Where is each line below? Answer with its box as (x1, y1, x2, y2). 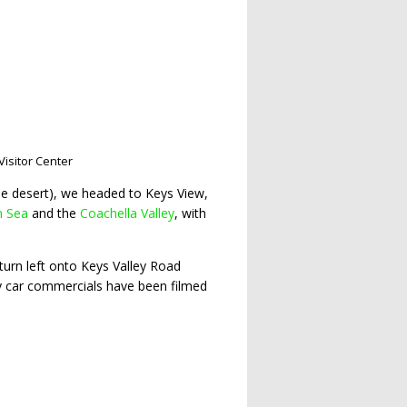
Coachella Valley (80, 203, 174, 222)
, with (174, 203, 206, 222)
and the (28, 203, 80, 222)
